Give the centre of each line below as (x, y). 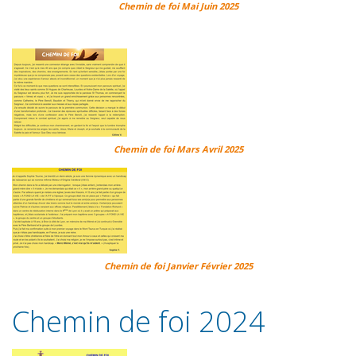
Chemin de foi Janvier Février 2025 (178, 266)
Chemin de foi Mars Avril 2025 (178, 149)
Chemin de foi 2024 (139, 321)
